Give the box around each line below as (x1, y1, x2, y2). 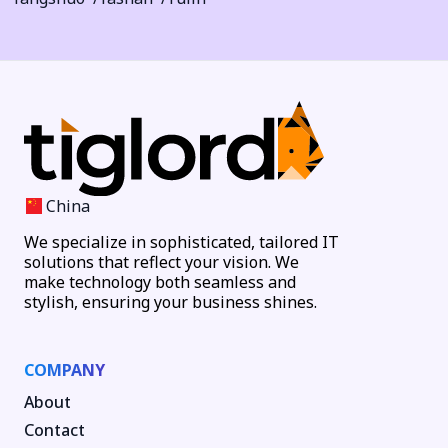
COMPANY (24, 359, 105, 382)
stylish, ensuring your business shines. (24, 291, 317, 314)
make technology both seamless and (24, 271, 296, 294)
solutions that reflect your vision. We (24, 251, 299, 274)
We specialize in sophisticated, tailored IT (24, 231, 339, 254)
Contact (24, 419, 85, 442)
